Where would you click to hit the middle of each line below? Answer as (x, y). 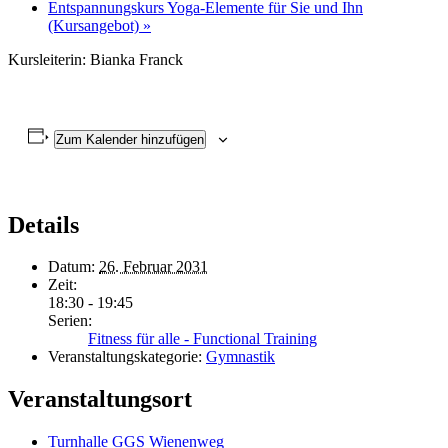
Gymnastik (240, 357)
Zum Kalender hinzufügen (129, 139)
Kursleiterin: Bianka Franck (95, 59)
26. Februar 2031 (153, 267)
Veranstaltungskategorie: (125, 357)
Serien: (70, 321)
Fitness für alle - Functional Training (202, 339)
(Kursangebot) (95, 25)
